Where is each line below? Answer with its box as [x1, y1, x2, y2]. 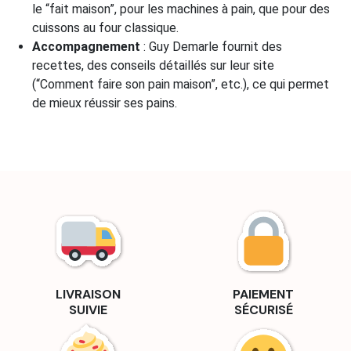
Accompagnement [32, 39, 141, 55]
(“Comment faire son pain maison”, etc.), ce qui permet [32, 77, 330, 92]
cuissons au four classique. [32, 20, 179, 36]
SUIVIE [68, 302, 107, 319]
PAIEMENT [233, 286, 294, 303]
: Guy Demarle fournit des [140, 39, 283, 55]
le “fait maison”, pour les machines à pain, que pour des [32, 2, 331, 17]
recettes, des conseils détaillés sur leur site [32, 58, 275, 74]
